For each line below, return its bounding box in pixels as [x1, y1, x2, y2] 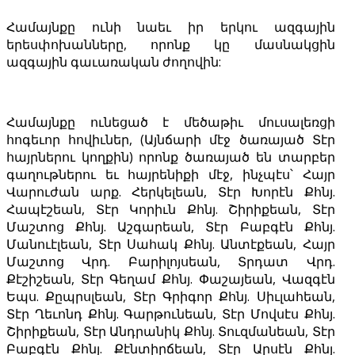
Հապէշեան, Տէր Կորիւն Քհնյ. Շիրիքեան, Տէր [6, 200, 335, 219]
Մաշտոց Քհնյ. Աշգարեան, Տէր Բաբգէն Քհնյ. [6, 218, 335, 236]
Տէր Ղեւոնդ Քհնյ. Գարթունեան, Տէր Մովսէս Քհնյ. [6, 305, 335, 323]
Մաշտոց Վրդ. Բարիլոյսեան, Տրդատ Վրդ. [6, 253, 335, 271]
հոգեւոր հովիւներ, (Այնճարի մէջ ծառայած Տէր [6, 131, 335, 149]
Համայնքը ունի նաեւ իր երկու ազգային [6, 18, 335, 36]
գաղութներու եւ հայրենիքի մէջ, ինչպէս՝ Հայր [6, 166, 335, 184]
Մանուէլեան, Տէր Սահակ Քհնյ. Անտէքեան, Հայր [6, 235, 335, 254]
